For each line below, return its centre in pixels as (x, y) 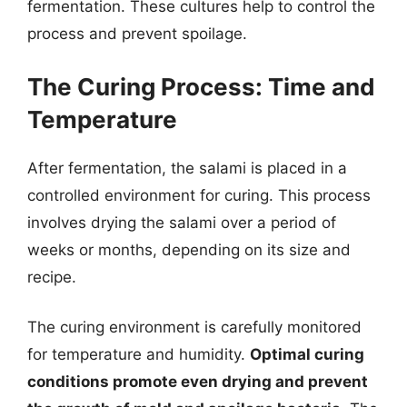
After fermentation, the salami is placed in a (187, 168)
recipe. (52, 277)
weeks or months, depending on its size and (189, 249)
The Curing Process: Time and (201, 86)
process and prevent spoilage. (137, 34)
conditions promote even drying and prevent (198, 382)
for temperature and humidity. (139, 354)
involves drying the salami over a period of (182, 222)
